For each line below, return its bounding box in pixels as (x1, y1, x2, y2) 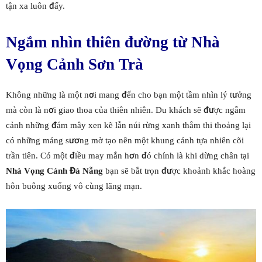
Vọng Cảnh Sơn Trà (6, 56, 143, 73)
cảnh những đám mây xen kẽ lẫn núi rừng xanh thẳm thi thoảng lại (6, 120, 251, 130)
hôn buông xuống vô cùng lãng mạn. (6, 181, 142, 191)
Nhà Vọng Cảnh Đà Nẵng (6, 166, 103, 176)
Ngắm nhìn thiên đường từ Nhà (6, 33, 220, 51)
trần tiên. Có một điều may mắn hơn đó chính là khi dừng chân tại (6, 150, 249, 161)
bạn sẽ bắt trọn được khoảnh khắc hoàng (103, 166, 256, 176)
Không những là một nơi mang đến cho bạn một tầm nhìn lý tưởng (6, 89, 251, 100)
